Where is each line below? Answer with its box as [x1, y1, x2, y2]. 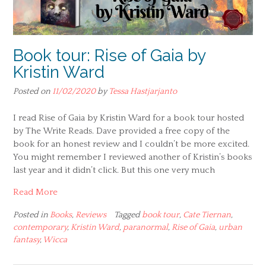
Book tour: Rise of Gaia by [13, 46, 205, 66]
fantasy [13, 235, 40, 245]
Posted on [13, 87, 52, 97]
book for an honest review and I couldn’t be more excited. [13, 138, 249, 149]
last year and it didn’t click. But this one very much [13, 164, 215, 175]
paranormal [123, 222, 168, 232]
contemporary [13, 222, 67, 232]
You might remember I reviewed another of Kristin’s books [13, 151, 252, 162]
